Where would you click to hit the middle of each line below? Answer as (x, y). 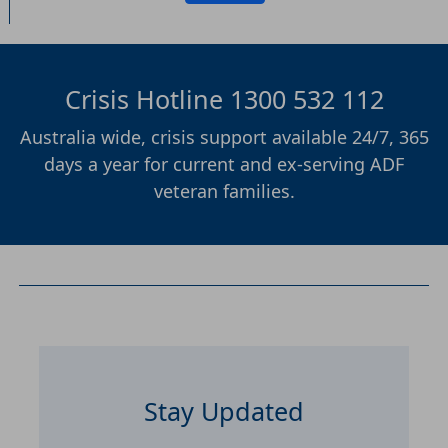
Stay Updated (224, 411)
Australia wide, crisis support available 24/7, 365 (224, 137)
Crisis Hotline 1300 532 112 (224, 99)
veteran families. (224, 191)
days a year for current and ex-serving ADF (224, 164)
